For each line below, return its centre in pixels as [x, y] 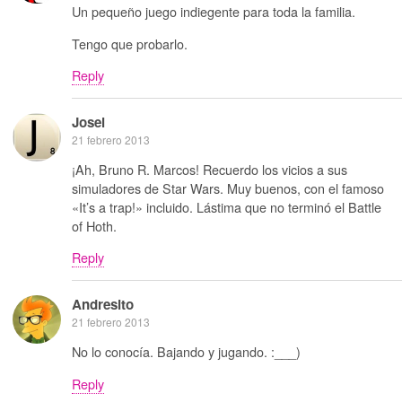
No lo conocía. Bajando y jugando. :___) [186, 352]
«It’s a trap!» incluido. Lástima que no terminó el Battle [227, 206]
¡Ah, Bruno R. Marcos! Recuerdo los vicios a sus [210, 169]
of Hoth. [94, 225]
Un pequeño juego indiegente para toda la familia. [214, 12]
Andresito [103, 304]
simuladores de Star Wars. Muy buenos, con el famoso [228, 188]
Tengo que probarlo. [130, 43]
